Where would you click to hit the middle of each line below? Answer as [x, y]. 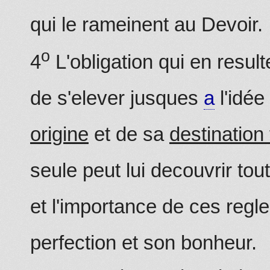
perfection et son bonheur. [143, 243]
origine [59, 134]
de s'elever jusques [117, 98]
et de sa [129, 134]
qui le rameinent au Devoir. [146, 25]
